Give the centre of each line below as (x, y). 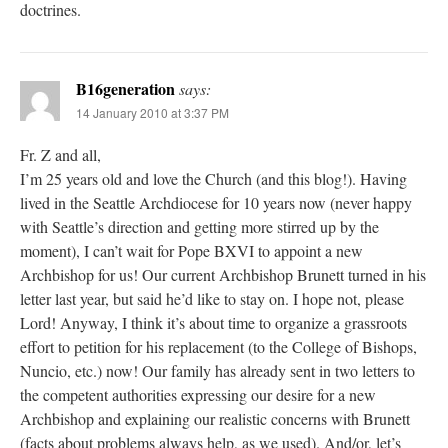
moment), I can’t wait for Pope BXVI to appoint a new (191, 250)
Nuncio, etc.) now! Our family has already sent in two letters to (217, 370)
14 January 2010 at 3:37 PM (152, 112)
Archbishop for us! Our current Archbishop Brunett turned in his (223, 274)
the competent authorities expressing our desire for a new (198, 394)
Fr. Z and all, (60, 154)
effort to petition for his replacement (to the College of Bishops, (218, 346)
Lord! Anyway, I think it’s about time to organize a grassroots (213, 322)
